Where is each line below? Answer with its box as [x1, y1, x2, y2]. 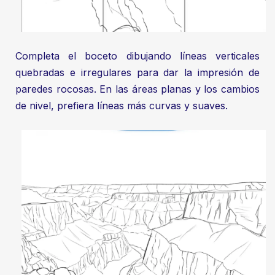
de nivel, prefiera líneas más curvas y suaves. [15, 99, 228, 112]
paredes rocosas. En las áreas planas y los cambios [15, 82, 260, 95]
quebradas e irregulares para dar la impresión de [15, 66, 260, 79]
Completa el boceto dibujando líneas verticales [15, 49, 260, 62]
